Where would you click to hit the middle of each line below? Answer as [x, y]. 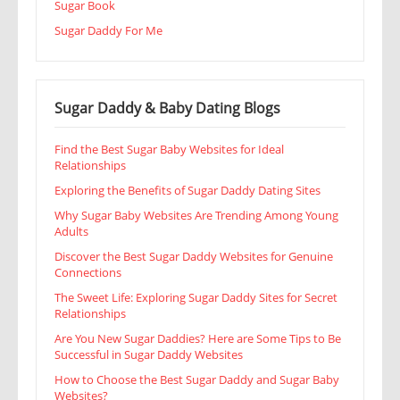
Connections [88, 273]
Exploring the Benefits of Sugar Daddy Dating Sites [187, 191]
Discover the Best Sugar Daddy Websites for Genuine [194, 257]
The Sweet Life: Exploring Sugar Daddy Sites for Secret [196, 298]
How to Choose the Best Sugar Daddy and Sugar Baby [197, 380]
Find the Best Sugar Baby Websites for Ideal [169, 150]
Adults [71, 232]
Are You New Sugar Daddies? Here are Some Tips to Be [198, 339]
